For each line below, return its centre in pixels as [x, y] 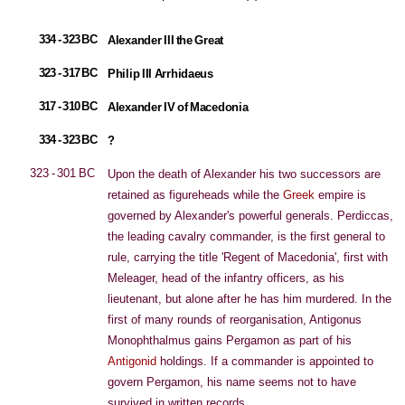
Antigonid [132, 361]
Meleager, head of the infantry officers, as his [226, 278]
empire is [340, 195]
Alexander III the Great [166, 40]
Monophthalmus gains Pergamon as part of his [230, 340]
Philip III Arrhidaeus [160, 74]
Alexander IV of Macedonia [178, 107]
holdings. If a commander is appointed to [265, 361]
